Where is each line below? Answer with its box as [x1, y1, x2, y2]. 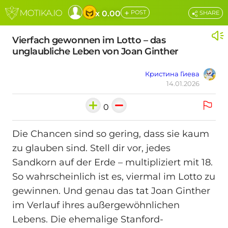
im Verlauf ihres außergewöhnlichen [12, 199, 180, 211]
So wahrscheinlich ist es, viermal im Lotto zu [12, 171, 215, 183]
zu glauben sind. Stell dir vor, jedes [12, 142, 170, 154]
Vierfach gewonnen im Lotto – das [12, 35, 165, 46]
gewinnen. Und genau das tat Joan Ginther [12, 185, 210, 197]
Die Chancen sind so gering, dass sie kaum [12, 128, 209, 140]
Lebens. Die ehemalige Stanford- [12, 214, 163, 225]
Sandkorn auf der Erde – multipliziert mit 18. [12, 157, 213, 168]
